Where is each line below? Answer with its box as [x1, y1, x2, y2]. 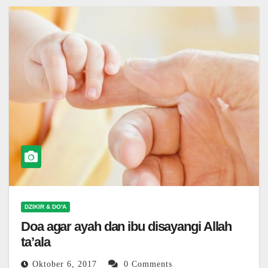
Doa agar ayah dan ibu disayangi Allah [21, 219, 232, 234]
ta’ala [21, 234, 50, 250]
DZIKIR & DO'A [25, 203, 66, 211]
